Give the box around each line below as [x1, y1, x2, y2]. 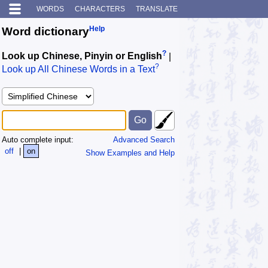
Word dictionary [2, 25, 89, 38]
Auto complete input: [2, 135, 74, 144]
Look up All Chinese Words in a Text [2, 63, 155, 74]
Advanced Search [113, 135, 175, 144]
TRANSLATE [136, 5, 178, 13]
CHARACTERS [75, 5, 125, 13]
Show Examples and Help [86, 148, 175, 157]
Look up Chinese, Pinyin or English [2, 51, 162, 62]
